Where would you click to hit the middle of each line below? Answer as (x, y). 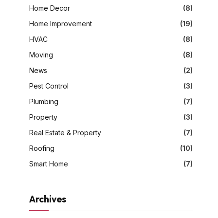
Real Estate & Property (65, 132)
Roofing (42, 148)
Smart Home (49, 163)
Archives (48, 199)
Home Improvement (61, 23)
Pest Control (49, 86)
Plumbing (44, 101)
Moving (41, 54)
